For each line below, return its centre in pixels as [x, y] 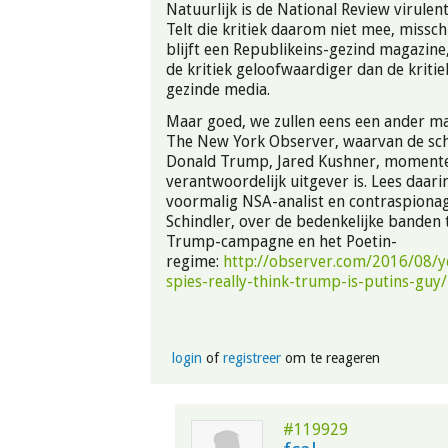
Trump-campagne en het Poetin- [281, 242]
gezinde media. [218, 89]
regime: [194, 262]
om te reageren [330, 358]
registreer [251, 358]
